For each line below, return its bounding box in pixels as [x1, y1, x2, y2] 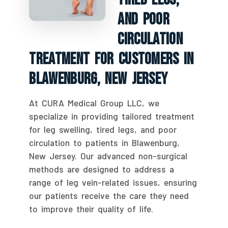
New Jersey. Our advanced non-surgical [29, 151, 188, 161]
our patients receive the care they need [29, 190, 189, 201]
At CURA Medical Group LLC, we [29, 98, 160, 108]
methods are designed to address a [29, 164, 175, 175]
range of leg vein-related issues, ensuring [29, 177, 197, 188]
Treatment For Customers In [29, 49, 194, 70]
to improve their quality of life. [29, 204, 154, 214]
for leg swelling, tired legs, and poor [29, 124, 177, 135]
